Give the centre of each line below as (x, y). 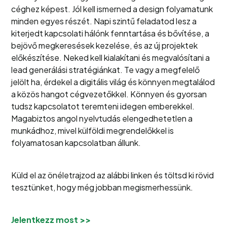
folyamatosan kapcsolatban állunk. (76, 143)
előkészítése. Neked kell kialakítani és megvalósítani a (111, 58)
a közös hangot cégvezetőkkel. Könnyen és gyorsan (109, 94)
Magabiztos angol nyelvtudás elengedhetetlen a (102, 118)
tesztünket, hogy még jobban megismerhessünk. (102, 187)
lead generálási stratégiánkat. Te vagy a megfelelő (106, 70)
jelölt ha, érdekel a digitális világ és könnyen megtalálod (113, 82)
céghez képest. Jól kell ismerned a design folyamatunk (112, 9)
